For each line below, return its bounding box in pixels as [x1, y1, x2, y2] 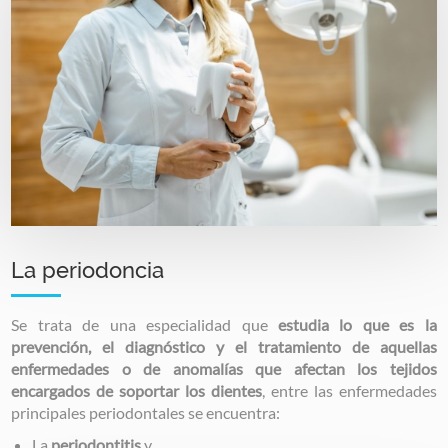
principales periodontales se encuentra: [11, 402, 284, 422]
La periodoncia [11, 256, 171, 283]
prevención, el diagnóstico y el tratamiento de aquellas [11, 336, 437, 356]
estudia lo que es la [277, 314, 437, 334]
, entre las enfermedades [261, 380, 437, 400]
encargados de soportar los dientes [11, 380, 262, 400]
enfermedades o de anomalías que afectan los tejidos [11, 358, 437, 378]
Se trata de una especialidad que [11, 314, 278, 334]
